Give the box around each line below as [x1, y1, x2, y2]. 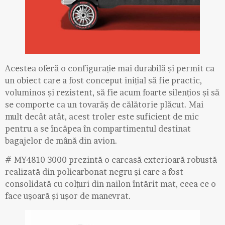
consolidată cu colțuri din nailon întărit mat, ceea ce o [5, 179, 216, 189]
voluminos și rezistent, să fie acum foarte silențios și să [5, 87, 219, 98]
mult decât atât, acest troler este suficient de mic [5, 111, 199, 122]
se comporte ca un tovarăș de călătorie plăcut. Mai [5, 99, 203, 110]
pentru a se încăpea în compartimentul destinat [5, 124, 191, 134]
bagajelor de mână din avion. [5, 136, 118, 146]
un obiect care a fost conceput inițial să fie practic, [5, 75, 202, 86]
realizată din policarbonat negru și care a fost [5, 167, 183, 177]
